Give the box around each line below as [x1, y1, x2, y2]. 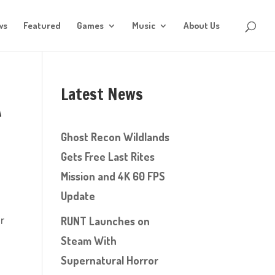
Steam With [60, 234, 117, 247]
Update [60, 189, 95, 203]
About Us [184, 20, 220, 31]
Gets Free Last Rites [60, 150, 155, 163]
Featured [23, 20, 61, 31]
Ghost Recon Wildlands [60, 130, 169, 144]
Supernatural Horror [60, 254, 158, 267]
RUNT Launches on [60, 214, 150, 228]
